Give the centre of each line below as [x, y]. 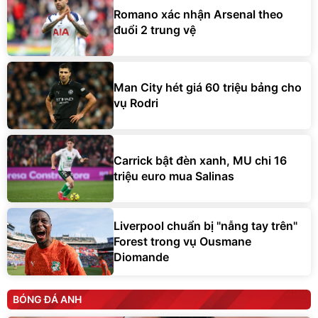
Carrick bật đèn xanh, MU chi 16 [200, 161]
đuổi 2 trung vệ [155, 30]
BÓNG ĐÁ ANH [47, 299]
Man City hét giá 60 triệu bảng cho [208, 88]
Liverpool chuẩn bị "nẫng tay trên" [205, 226]
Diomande [141, 257]
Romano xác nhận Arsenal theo [198, 15]
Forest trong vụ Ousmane [182, 242]
